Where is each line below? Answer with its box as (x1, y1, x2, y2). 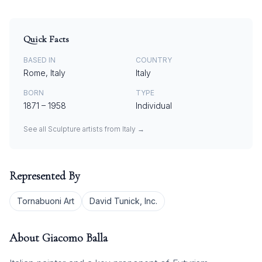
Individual (136, 101, 172, 111)
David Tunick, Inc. (89, 196, 157, 206)
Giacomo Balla (42, 231, 108, 245)
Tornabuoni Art (17, 196, 74, 206)
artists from (81, 125, 122, 133)
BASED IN (23, 56, 56, 64)
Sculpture (48, 125, 81, 133)
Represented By (9, 169, 80, 183)
